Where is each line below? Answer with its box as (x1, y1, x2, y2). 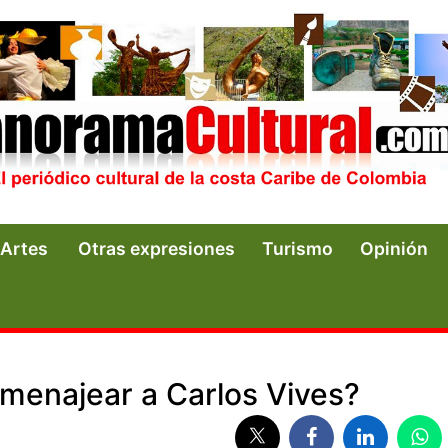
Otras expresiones (78, 237, 235, 259)
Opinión (360, 237, 428, 259)
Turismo (262, 237, 333, 259)
